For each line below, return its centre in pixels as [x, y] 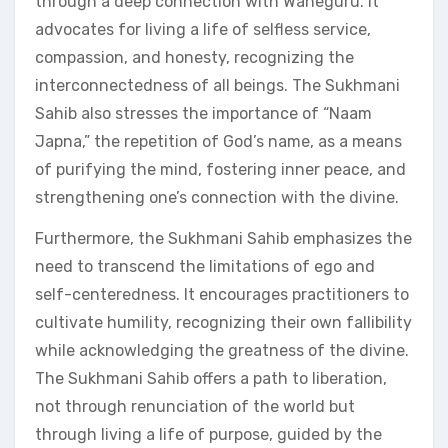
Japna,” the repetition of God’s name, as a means [218, 141]
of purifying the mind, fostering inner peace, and [220, 169]
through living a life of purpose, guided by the [208, 434]
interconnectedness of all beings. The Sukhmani [217, 85]
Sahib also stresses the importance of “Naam [203, 113]
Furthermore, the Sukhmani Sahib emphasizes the [223, 238]
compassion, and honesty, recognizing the [194, 57]
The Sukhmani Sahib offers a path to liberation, [211, 378]
